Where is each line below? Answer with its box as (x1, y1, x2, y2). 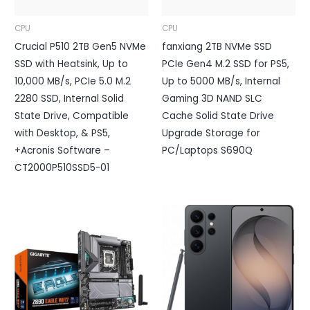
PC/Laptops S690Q (162, 143, 253, 157)
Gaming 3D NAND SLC (162, 91, 262, 105)
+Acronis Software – (15, 143, 111, 157)
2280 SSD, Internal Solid (15, 91, 125, 105)
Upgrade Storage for (162, 126, 260, 140)
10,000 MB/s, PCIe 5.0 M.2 (15, 74, 131, 88)
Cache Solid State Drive (162, 109, 274, 122)
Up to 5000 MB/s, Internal (162, 74, 280, 88)
